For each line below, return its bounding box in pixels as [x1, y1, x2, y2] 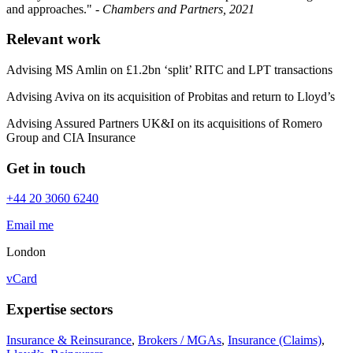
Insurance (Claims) [228, 333, 321, 347]
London [6, 245, 46, 259]
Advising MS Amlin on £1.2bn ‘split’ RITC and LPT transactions [6, 63, 333, 76]
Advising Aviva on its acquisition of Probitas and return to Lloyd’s [6, 90, 335, 103]
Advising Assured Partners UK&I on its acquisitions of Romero [6, 117, 322, 130]
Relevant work [6, 31, 101, 48]
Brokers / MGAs [138, 333, 221, 347]
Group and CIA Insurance [6, 131, 136, 144]
